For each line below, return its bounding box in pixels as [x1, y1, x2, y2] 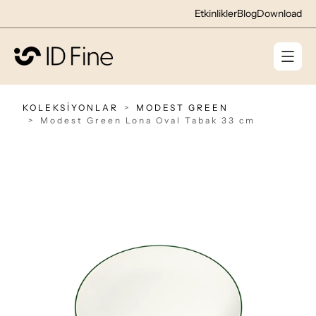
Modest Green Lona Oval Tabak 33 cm [40, 115, 255, 126]
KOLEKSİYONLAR [23, 102, 119, 113]
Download [257, 7, 302, 20]
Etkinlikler [195, 7, 237, 20]
